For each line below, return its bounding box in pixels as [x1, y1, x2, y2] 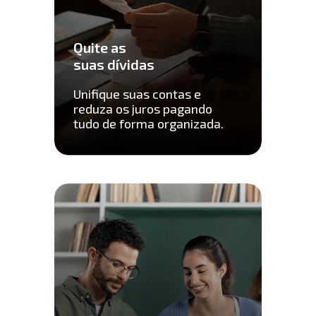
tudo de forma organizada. [73, 116, 224, 132]
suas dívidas [73, 56, 158, 73]
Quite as [73, 39, 127, 56]
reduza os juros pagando [73, 101, 213, 117]
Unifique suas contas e [73, 86, 202, 102]
